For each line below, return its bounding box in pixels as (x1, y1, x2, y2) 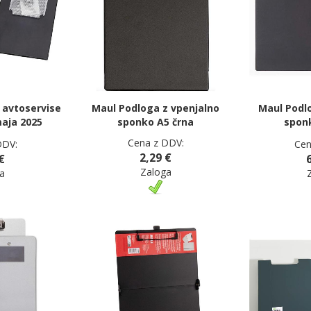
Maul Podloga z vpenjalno (92, 101, 219, 115)
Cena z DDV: (127, 136, 184, 149)
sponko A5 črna (117, 115, 194, 128)
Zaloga (140, 165, 171, 178)
